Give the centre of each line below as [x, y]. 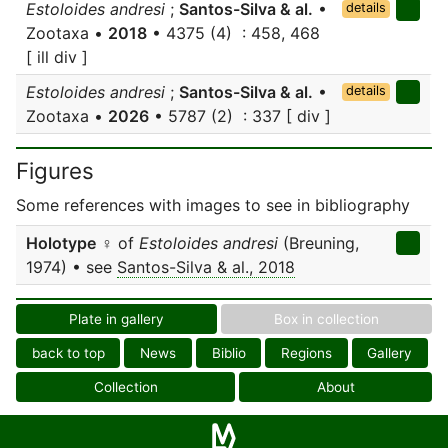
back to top [68, 353]
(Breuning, [318, 243]
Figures [55, 170]
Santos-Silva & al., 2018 [206, 267]
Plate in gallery [116, 319]
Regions [306, 353]
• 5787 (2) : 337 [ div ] [240, 116]
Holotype [61, 243]
